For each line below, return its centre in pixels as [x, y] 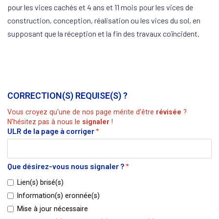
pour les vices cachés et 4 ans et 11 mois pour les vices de [100, 7]
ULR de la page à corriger [51, 131]
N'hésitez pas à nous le [45, 122]
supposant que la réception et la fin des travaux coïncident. [103, 33]
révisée [170, 112]
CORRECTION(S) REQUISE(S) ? [67, 95]
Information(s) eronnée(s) [58, 196]
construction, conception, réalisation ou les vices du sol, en [104, 20]
